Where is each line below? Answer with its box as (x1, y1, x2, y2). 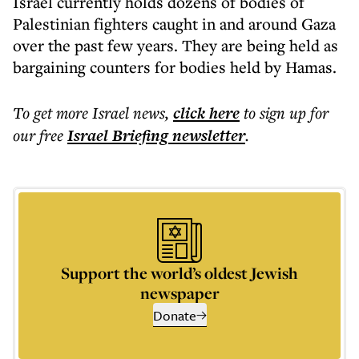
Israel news (92, 102, 165, 123)
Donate (152, 305, 196, 325)
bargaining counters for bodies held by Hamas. (13, 56, 341, 78)
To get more (13, 102, 92, 123)
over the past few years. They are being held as (13, 34, 338, 56)
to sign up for (244, 102, 329, 123)
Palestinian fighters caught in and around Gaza (13, 13, 336, 34)
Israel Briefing (67, 124, 168, 147)
